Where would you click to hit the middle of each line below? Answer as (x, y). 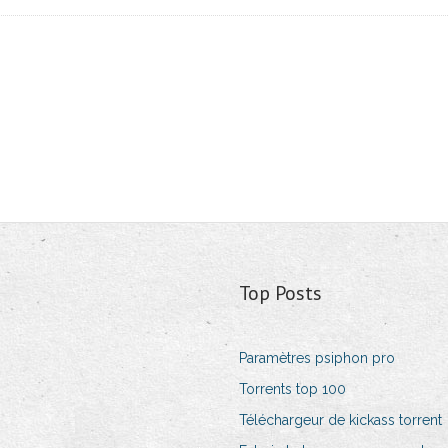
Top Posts (280, 293)
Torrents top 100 (292, 389)
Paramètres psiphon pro (316, 358)
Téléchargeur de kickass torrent (340, 420)
